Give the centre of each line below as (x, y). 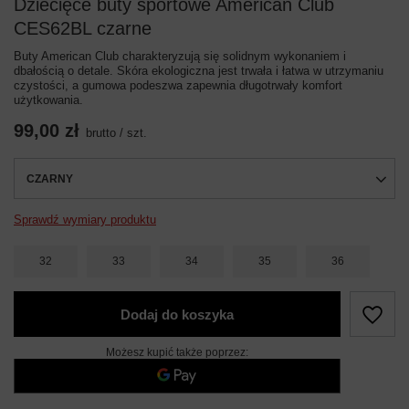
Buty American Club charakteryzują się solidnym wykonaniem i (180, 56)
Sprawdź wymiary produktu (85, 220)
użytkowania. (48, 100)
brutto (101, 133)
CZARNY (50, 178)
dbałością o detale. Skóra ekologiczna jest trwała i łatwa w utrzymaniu (199, 71)
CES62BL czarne (83, 28)
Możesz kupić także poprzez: (177, 352)
